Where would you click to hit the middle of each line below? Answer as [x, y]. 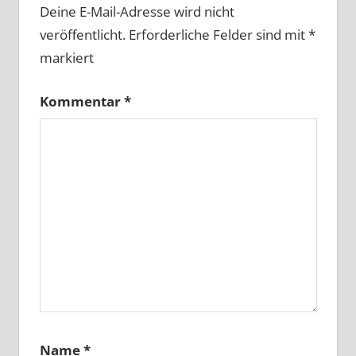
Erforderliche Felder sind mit [218, 35]
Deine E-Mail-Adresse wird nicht [137, 12]
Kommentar [81, 101]
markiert [66, 58]
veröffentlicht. [82, 35]
